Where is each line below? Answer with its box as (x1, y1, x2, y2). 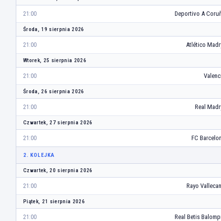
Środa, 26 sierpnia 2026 (23, 88, 84, 95)
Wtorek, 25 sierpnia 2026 (23, 57, 86, 64)
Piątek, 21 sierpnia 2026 (23, 198, 85, 205)
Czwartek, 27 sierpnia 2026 (23, 119, 93, 126)
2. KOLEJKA (23, 152, 55, 159)
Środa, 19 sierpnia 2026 (23, 26, 84, 33)
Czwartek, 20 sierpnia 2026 (23, 167, 93, 174)
